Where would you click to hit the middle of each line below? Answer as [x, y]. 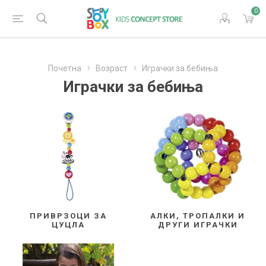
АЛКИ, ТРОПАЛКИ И [198, 216]
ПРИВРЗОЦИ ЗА [68, 216]
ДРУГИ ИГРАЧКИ [198, 224]
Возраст [112, 68]
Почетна [65, 68]
